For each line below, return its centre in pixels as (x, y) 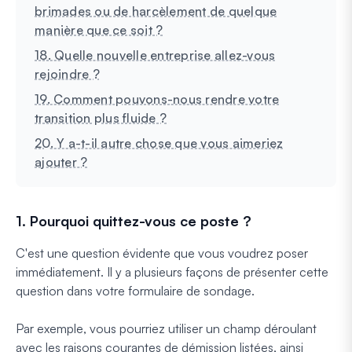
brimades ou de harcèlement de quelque (156, 11)
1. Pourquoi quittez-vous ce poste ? (134, 220)
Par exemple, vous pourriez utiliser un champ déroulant (166, 328)
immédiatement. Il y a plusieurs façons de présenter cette (172, 271)
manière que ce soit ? (99, 29)
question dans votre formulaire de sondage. (135, 290)
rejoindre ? (67, 73)
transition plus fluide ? (101, 117)
